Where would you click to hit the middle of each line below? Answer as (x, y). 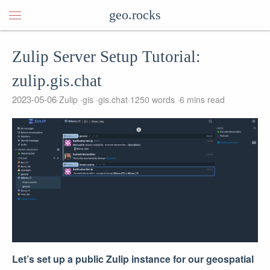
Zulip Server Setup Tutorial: (106, 57)
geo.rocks (135, 15)
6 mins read (202, 99)
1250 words (152, 99)
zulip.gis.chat (57, 81)
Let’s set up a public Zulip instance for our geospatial (133, 259)
